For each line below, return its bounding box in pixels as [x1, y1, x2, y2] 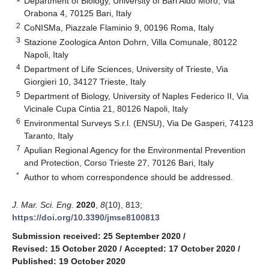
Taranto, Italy [24, 130, 74, 141]
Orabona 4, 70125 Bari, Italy [24, 8, 132, 18]
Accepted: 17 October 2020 [124, 243, 235, 253]
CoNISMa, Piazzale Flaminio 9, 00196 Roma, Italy [24, 22, 214, 32]
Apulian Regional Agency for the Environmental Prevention [24, 145, 246, 155]
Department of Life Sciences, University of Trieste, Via [24, 64, 229, 74]
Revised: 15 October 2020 [12, 243, 117, 253]
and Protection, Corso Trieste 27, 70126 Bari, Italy [24, 157, 214, 168]
